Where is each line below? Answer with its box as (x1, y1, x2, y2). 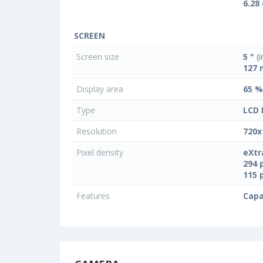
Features (76, 190, 112, 201)
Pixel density (76, 146, 126, 158)
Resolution (76, 125, 119, 137)
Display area (76, 83, 126, 95)
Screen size (76, 50, 122, 62)
